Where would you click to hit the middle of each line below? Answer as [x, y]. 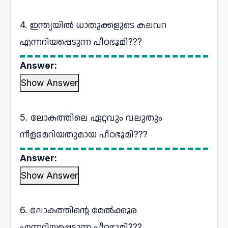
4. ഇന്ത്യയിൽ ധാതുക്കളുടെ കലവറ [93, 25]
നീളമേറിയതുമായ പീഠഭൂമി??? [84, 134]
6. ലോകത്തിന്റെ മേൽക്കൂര [78, 210]
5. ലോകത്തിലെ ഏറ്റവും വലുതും [91, 117]
